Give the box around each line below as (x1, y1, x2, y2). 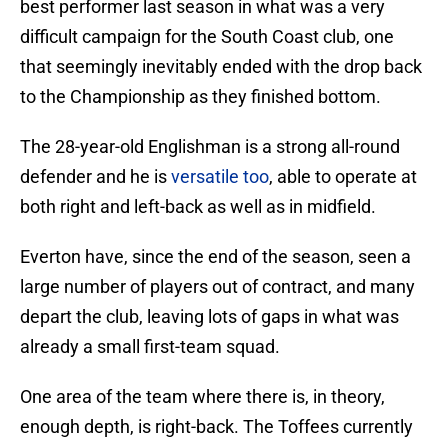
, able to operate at (269, 166, 417, 188)
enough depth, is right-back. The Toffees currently (20, 416, 413, 438)
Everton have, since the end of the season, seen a (20, 246, 411, 268)
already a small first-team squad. (20, 336, 280, 358)
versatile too (171, 166, 269, 188)
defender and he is (20, 166, 171, 188)
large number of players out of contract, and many (20, 276, 415, 298)
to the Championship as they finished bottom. (20, 86, 381, 108)
